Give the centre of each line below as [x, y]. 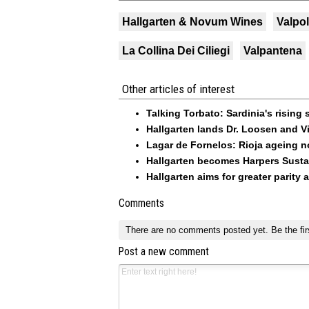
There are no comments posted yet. [198, 230]
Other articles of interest [178, 89]
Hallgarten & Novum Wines [192, 21]
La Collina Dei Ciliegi [176, 50]
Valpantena [273, 50]
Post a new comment [164, 251]
